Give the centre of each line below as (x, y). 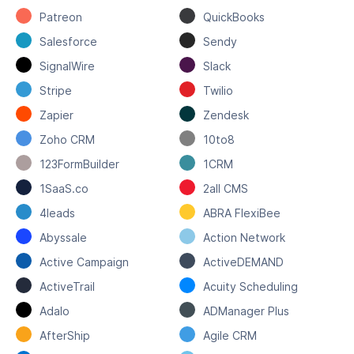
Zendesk (226, 115)
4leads (57, 213)
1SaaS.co (64, 188)
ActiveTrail (67, 286)
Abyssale (63, 237)
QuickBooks (233, 17)
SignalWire (67, 66)
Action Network (244, 237)
